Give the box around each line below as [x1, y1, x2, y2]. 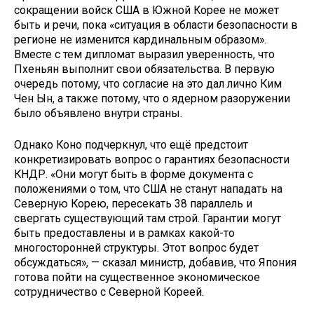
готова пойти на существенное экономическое [14, 271, 260, 285]
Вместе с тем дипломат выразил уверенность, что [14, 48, 275, 62]
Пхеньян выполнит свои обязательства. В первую [14, 62, 275, 76]
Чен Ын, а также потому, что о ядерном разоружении [14, 92, 290, 106]
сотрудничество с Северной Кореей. [14, 285, 204, 299]
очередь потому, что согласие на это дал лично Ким [14, 77, 282, 91]
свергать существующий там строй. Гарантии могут [14, 212, 281, 226]
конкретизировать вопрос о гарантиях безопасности [14, 153, 289, 167]
